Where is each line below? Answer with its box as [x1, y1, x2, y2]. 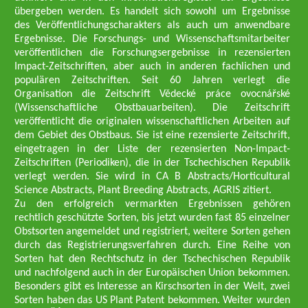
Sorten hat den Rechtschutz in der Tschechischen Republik [14, 254, 290, 265]
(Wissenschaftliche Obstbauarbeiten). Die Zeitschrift [14, 102, 290, 113]
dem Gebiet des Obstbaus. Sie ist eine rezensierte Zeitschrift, [14, 130, 290, 141]
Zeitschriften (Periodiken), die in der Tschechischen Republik [14, 157, 290, 168]
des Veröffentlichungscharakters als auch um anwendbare [14, 20, 290, 31]
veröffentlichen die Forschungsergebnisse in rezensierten [14, 47, 290, 58]
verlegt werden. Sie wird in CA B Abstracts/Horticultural [14, 171, 290, 182]
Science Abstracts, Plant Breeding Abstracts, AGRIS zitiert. [14, 185, 272, 196]
